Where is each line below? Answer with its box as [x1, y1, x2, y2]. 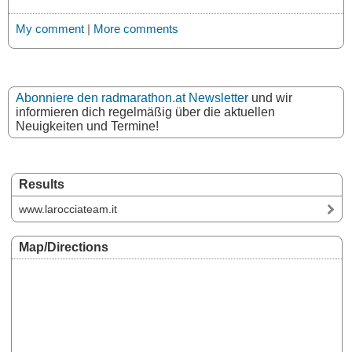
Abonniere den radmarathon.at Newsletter [16, 90, 248, 104]
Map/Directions [19, 240, 108, 254]
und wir [248, 90, 292, 104]
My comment [16, 21, 84, 35]
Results [19, 177, 64, 191]
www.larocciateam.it [19, 202, 117, 215]
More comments [93, 21, 178, 35]
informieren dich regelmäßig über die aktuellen [16, 104, 275, 119]
